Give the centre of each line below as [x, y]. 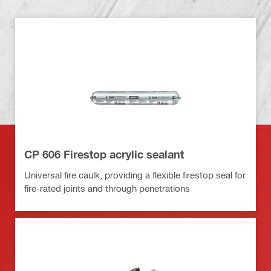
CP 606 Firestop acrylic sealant [104, 154]
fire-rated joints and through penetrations [107, 188]
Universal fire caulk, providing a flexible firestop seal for [135, 175]
